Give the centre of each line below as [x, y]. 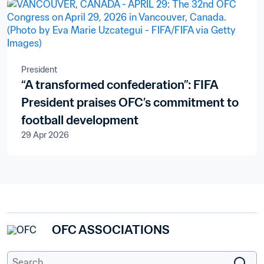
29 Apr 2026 [45, 135]
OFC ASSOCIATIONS [111, 230]
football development [80, 120]
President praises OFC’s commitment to [130, 102]
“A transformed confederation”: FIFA [120, 85]
